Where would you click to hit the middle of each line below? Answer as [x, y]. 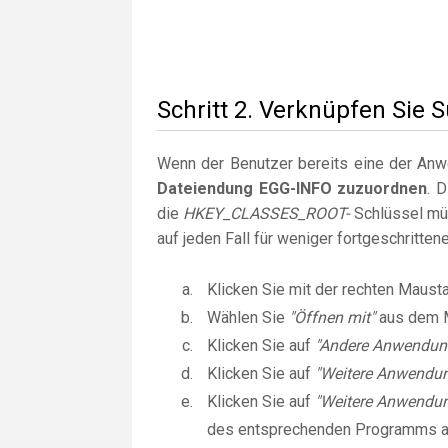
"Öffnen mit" [332, 317]
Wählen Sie [248, 317]
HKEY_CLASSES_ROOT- [266, 213]
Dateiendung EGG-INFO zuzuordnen [292, 188]
